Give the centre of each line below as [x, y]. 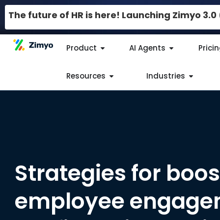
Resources [86, 76]
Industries [165, 76]
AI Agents [148, 48]
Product [81, 48]
